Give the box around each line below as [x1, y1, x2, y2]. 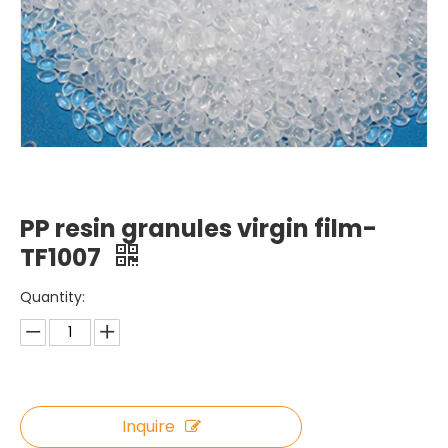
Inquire [121, 415, 175, 438]
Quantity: [20, 287, 85, 307]
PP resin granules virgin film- [20, 212, 377, 245]
